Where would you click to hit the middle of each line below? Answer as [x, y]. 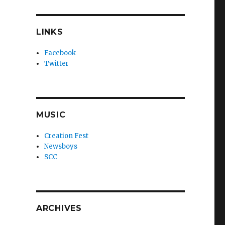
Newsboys [61, 146]
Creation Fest [67, 136]
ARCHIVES [59, 208]
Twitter [57, 63]
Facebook [60, 53]
